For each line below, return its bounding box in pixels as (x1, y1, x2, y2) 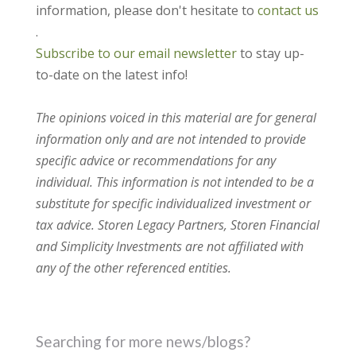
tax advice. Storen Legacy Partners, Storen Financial (35, 216, 319, 234)
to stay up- (236, 44, 304, 63)
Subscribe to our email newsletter (35, 44, 237, 63)
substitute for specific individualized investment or (35, 195, 311, 213)
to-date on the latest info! (35, 66, 188, 84)
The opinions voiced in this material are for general (35, 109, 316, 127)
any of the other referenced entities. (35, 259, 231, 277)
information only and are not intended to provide (35, 130, 306, 149)
